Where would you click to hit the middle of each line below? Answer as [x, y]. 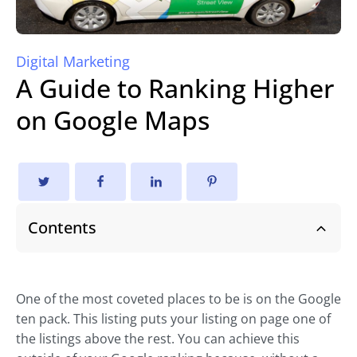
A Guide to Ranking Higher [175, 88]
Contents [62, 228]
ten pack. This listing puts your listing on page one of [173, 319]
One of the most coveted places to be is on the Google [178, 299]
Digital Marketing [73, 61]
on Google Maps [113, 120]
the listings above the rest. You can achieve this [158, 339]
